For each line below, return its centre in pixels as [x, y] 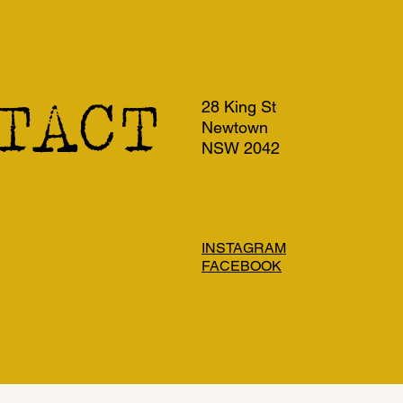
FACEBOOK [242, 266]
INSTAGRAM [244, 248]
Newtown [235, 127]
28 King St [239, 107]
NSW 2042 [241, 148]
